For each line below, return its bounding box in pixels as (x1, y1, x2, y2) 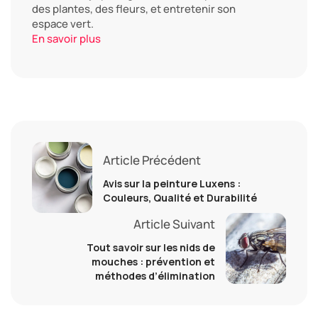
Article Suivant (133, 215, 215, 232)
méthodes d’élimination (95, 268, 215, 283)
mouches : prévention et (92, 254, 215, 268)
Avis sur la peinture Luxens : (103, 176, 241, 190)
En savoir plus (32, 31, 101, 47)
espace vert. (32, 16, 94, 32)
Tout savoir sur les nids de (87, 240, 215, 254)
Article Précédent (103, 151, 201, 168)
